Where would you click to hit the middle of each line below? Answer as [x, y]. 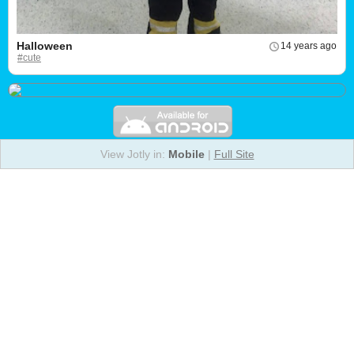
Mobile [186, 154]
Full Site [234, 154]
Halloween [45, 46]
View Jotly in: [134, 154]
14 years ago [309, 46]
